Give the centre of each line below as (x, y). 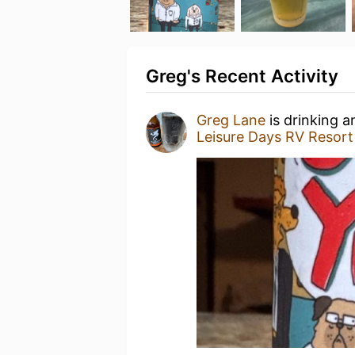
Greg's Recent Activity (242, 76)
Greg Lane (231, 120)
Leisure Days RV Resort (275, 137)
